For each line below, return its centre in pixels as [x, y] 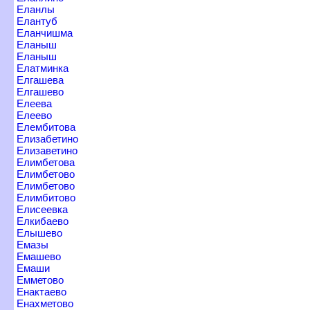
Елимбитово [46, 197]
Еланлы [36, 9]
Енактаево [42, 291]
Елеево [34, 115]
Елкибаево [43, 221]
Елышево [39, 232]
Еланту [37, 21]
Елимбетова [46, 162]
